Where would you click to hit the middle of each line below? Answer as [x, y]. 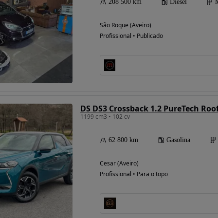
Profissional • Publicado [131, 36]
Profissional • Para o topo [134, 174]
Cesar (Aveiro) [119, 163]
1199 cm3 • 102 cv [105, 117]
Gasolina [178, 140]
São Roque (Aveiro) [126, 25]
